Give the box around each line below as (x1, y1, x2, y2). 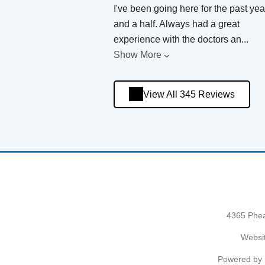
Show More (114, 49, 161, 60)
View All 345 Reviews (143, 89, 235, 99)
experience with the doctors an (114, 34, 241, 44)
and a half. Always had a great (114, 18, 240, 29)
